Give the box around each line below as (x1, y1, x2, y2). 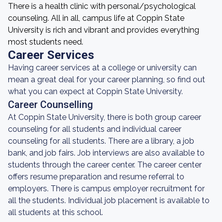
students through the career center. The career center (8, 160, 202, 169)
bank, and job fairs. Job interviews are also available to (8, 148, 205, 158)
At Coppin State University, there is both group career (8, 112, 201, 122)
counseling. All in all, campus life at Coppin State (8, 13, 184, 23)
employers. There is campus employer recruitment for (8, 184, 205, 193)
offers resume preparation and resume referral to (8, 172, 184, 181)
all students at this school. (8, 208, 103, 217)
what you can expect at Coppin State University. (8, 87, 183, 96)
